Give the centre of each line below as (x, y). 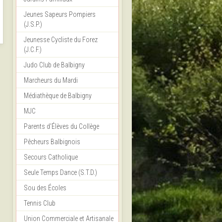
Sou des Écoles (45, 188)
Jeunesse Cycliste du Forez (61, 40)
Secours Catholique (51, 157)
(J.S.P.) (33, 25)
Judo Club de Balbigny (54, 65)
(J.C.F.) (33, 50)
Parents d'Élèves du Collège (61, 127)
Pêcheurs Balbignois (52, 142)
